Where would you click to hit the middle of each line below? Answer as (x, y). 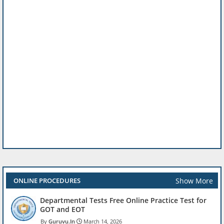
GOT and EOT (62, 209)
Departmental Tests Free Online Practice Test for (123, 200)
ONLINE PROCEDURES (47, 181)
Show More (194, 180)
